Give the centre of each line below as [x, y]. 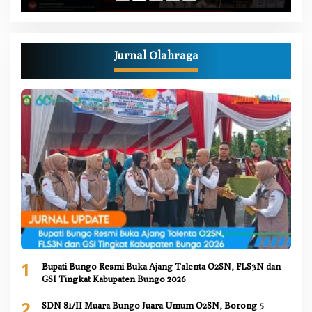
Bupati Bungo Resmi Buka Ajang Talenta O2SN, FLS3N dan [161, 266]
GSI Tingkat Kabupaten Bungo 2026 [114, 279]
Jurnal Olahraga [156, 56]
